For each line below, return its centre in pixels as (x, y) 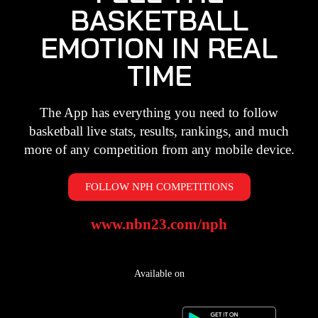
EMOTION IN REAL (159, 48)
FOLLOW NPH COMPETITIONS (159, 186)
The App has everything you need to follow (159, 112)
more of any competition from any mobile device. (159, 149)
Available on (159, 273)
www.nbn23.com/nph (159, 224)
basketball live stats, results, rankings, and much (159, 131)
